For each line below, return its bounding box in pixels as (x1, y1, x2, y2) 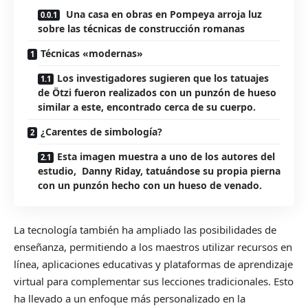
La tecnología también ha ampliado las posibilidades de (14, 223, 276, 237)
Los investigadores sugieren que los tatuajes (57, 71, 269, 85)
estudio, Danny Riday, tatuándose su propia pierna (38, 164, 280, 177)
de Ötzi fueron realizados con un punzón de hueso (38, 85, 276, 99)
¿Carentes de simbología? (41, 124, 162, 138)
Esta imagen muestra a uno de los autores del (57, 149, 275, 163)
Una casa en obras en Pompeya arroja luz (63, 7, 262, 21)
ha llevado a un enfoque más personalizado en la (14, 291, 245, 306)
